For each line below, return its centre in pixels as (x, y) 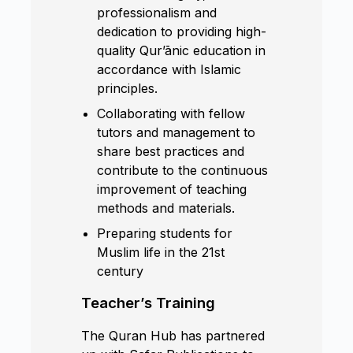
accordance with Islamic (169, 69)
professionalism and (157, 12)
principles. (128, 88)
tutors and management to (176, 132)
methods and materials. (166, 208)
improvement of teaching (172, 189)
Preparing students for (165, 233)
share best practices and (171, 151)
